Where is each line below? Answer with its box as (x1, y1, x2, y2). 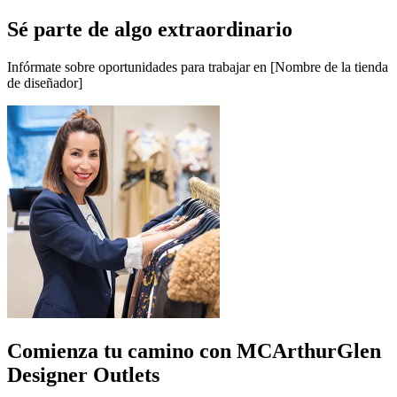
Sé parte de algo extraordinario (7, 17, 292, 41)
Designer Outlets (7, 362, 160, 386)
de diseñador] (7, 74, 82, 90)
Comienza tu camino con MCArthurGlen (7, 339, 381, 362)
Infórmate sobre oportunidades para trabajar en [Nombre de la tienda (7, 58, 388, 74)
